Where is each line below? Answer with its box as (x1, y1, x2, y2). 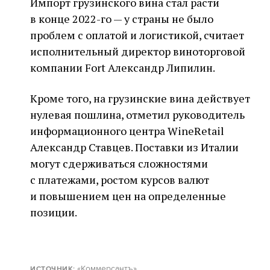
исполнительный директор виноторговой (30, 44, 245, 58)
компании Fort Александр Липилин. (30, 60, 215, 75)
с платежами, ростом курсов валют (30, 172, 209, 187)
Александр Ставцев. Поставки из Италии (30, 140, 239, 154)
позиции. (30, 205, 77, 219)
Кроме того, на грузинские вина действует (30, 91, 250, 105)
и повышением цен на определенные (30, 189, 226, 203)
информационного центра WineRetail (30, 124, 224, 138)
